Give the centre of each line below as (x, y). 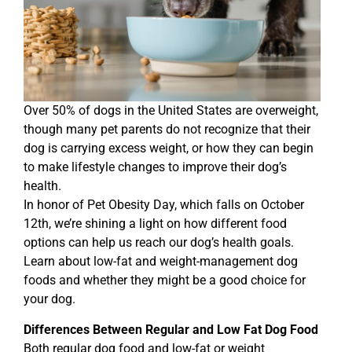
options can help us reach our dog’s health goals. (159, 243)
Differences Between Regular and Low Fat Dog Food (171, 329)
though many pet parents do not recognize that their (167, 130)
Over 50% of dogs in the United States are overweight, (171, 111)
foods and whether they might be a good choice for (165, 280)
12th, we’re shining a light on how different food (155, 224)
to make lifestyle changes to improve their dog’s (155, 167)
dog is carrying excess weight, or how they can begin (169, 148)
